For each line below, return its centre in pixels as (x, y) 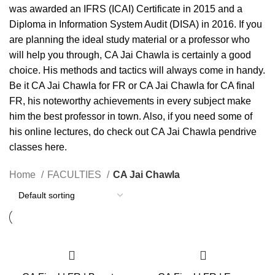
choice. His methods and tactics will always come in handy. (137, 70)
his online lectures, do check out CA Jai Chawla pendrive (133, 132)
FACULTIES (76, 175)
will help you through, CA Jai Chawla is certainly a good (130, 55)
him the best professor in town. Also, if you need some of (131, 116)
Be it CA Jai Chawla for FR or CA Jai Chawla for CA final (132, 86)
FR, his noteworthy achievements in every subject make (130, 101)
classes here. (38, 147)
